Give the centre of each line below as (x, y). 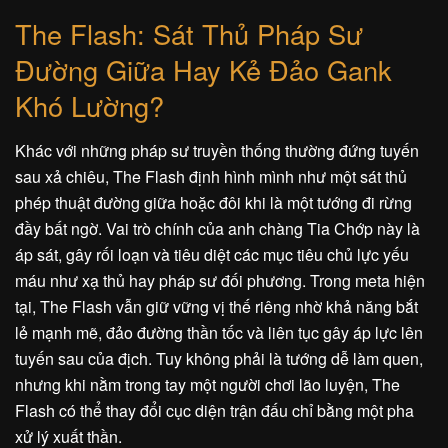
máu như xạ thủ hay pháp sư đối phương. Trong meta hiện (220, 281)
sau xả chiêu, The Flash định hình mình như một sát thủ (211, 177)
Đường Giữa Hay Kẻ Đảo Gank (203, 70)
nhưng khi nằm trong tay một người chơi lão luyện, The (207, 385)
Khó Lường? (89, 106)
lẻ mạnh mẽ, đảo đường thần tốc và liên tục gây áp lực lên (219, 333)
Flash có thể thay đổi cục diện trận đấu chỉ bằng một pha (214, 411)
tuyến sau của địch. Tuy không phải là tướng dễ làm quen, (219, 359)
